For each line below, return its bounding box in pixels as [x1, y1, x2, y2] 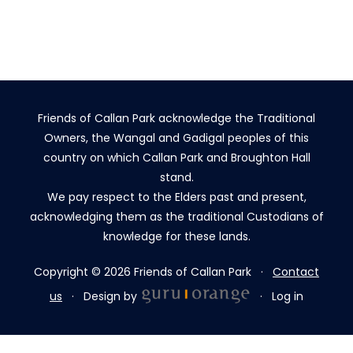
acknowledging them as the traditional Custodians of [29, 208, 324, 225]
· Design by [62, 288, 140, 304]
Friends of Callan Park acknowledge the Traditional [38, 110, 315, 126]
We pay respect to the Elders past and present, [46, 188, 307, 205]
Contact [273, 263, 319, 280]
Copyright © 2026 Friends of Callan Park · [34, 263, 273, 280]
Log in [272, 288, 303, 304]
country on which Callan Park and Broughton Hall [43, 149, 310, 165]
